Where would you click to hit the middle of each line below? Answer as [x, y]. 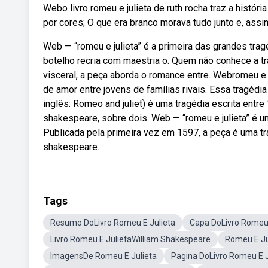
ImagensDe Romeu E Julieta [103, 256]
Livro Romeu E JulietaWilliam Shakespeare [130, 239]
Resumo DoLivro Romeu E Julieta [113, 223]
